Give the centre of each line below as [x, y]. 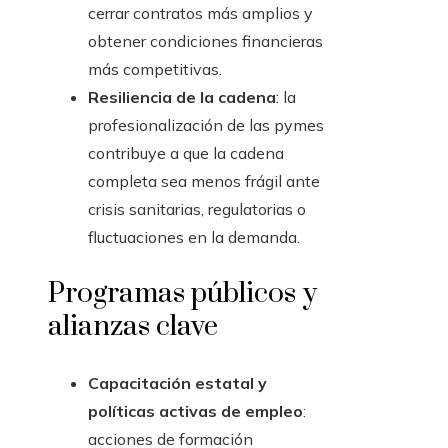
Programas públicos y [182, 294]
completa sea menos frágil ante [204, 181]
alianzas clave [133, 327]
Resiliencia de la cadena [182, 97]
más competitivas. [155, 69]
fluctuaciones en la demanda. [194, 237]
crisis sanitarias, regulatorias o [197, 209]
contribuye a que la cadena [186, 153]
